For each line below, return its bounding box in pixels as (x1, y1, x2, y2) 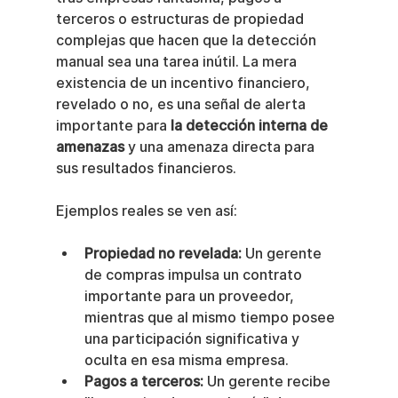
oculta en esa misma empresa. (84, 352, 289, 370)
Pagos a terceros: (84, 373, 203, 391)
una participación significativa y (84, 330, 303, 348)
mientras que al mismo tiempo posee (84, 309, 338, 327)
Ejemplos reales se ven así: (55, 203, 237, 220)
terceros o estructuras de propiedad (55, 11, 307, 28)
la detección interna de (170, 117, 331, 135)
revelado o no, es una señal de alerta (55, 96, 309, 114)
